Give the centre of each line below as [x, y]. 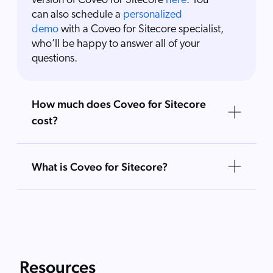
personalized [153, 15]
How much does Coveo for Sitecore [119, 104]
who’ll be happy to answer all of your [116, 44]
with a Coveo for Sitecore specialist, [141, 29]
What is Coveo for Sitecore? [100, 166]
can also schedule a [77, 15]
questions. [55, 58]
